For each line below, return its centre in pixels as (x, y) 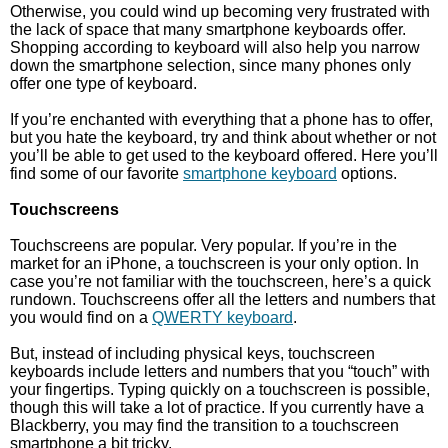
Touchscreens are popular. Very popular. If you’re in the (203, 245)
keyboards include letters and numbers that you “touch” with (220, 371)
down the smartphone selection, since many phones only (210, 65)
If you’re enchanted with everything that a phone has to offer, (221, 119)
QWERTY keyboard (222, 317)
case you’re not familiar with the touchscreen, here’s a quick (220, 281)
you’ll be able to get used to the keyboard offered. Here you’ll (224, 155)
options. (367, 173)
